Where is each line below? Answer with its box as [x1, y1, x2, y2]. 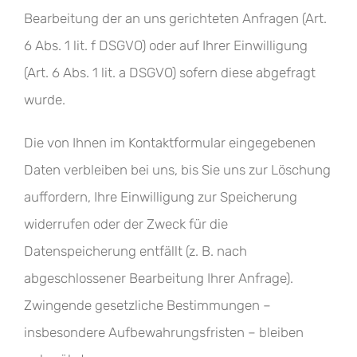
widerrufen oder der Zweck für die [24, 216, 228, 232]
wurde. [24, 92, 65, 108]
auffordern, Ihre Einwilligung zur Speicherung [24, 189, 297, 205]
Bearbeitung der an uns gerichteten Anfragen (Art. [24, 10, 327, 26]
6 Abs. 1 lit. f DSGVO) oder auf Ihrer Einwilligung [24, 37, 308, 53]
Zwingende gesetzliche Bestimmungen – [24, 297, 271, 313]
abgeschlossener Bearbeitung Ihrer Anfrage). [24, 270, 293, 286]
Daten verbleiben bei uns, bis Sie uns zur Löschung [24, 162, 331, 178]
